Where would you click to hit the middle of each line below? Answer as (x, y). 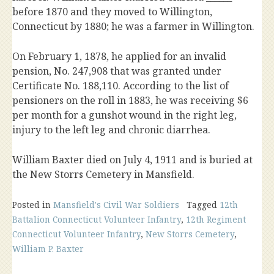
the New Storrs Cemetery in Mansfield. (103, 174)
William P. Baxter (48, 249)
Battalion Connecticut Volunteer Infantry (97, 219)
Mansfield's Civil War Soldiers (116, 205)
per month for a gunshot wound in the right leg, (124, 115)
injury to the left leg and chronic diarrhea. (111, 130)
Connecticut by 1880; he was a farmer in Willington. (135, 26)
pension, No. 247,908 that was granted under (117, 71)
